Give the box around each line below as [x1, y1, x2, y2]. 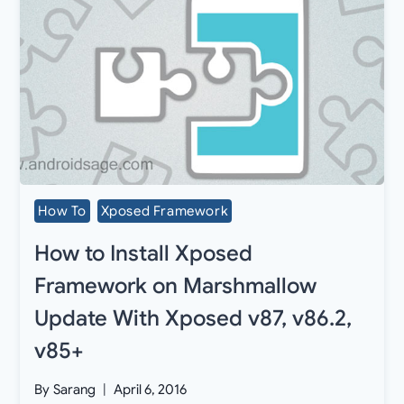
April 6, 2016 [113, 381, 187, 399]
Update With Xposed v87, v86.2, [34, 304, 353, 332]
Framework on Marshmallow [34, 271, 317, 299]
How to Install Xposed [34, 239, 253, 267]
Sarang [52, 381, 96, 399]
